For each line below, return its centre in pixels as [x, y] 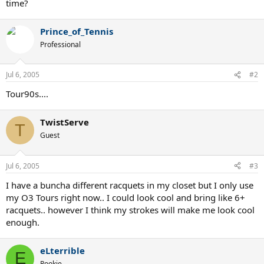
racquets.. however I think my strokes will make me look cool [130, 209]
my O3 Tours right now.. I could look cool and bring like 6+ [126, 197]
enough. [23, 222]
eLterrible [62, 250]
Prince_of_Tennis [77, 31]
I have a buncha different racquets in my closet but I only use [130, 185]
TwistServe [65, 122]
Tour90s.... [27, 94]
